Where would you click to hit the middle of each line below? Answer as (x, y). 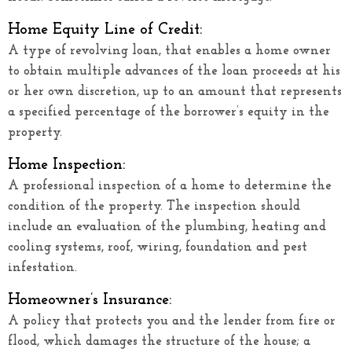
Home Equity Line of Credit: (105, 29)
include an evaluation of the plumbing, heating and (167, 226)
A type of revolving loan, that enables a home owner (169, 50)
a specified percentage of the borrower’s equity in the (169, 112)
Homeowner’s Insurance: (90, 300)
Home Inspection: (66, 165)
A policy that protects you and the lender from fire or (172, 321)
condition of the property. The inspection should (154, 206)
